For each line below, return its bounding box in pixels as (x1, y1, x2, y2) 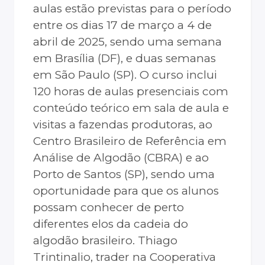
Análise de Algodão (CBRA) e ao (33, 151, 209, 165)
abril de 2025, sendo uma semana (33, 35, 222, 49)
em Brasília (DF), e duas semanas (33, 51, 216, 66)
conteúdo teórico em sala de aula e (33, 101, 229, 115)
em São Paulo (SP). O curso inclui (33, 68, 217, 82)
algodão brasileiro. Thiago (33, 234, 177, 248)
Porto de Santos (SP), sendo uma (33, 167, 215, 182)
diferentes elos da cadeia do (33, 217, 188, 231)
